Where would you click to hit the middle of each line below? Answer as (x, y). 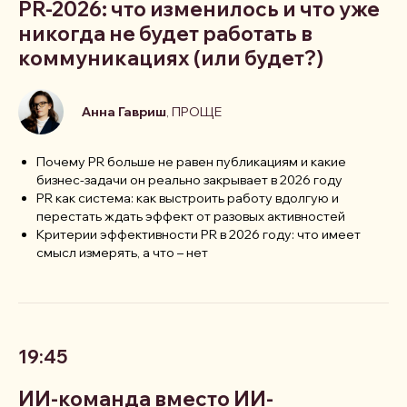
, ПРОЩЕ (194, 112)
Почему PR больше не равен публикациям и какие (191, 162)
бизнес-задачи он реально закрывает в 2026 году (189, 180)
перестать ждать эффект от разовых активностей (191, 217)
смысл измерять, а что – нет (122, 253)
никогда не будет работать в (165, 34)
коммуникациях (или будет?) (171, 59)
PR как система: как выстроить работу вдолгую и (188, 199)
